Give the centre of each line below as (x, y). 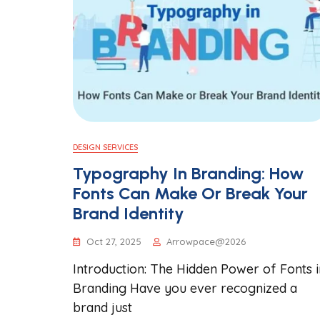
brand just (102, 307)
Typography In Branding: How (188, 173)
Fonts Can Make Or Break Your (190, 193)
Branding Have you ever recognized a (185, 288)
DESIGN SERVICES (105, 147)
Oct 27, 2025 (114, 241)
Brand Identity (129, 213)
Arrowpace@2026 (206, 241)
